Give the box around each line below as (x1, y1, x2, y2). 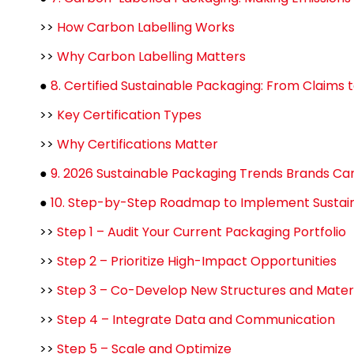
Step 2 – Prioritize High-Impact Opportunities (57, 252, 337, 270)
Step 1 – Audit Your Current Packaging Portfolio (57, 223, 346, 241)
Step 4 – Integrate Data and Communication (57, 311, 335, 329)
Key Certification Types (57, 106, 201, 124)
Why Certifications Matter (57, 135, 218, 153)
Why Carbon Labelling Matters (57, 47, 246, 66)
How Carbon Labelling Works (57, 18, 235, 36)
